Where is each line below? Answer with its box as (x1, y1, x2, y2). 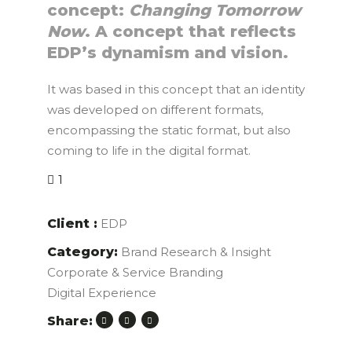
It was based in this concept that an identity (46, 82, 305, 97)
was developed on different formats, (46, 102, 263, 118)
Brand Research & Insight (120, 244, 271, 260)
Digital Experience (46, 285, 156, 301)
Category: (46, 244, 118, 260)
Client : (46, 216, 97, 232)
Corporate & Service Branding (46, 265, 223, 280)
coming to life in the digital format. (46, 143, 251, 159)
